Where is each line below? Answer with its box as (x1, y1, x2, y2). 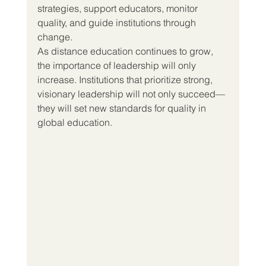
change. (37, 30, 72, 43)
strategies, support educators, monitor (37, 2, 200, 14)
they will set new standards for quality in (37, 102, 208, 114)
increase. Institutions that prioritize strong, (37, 73, 215, 85)
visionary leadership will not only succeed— (37, 87, 225, 100)
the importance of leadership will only (37, 59, 198, 71)
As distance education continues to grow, (37, 45, 216, 57)
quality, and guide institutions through (37, 16, 198, 28)
